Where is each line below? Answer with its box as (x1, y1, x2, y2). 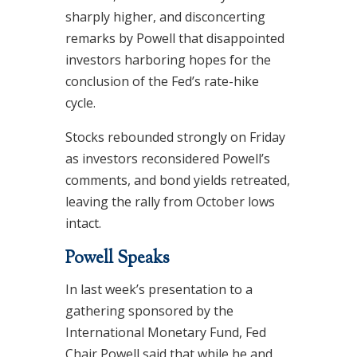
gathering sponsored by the (65, 302, 233, 320)
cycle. (65, 94, 96, 112)
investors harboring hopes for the (65, 51, 271, 69)
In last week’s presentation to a (65, 280, 253, 298)
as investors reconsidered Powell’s (65, 150, 270, 167)
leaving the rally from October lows (65, 193, 275, 210)
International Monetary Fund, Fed (65, 324, 266, 341)
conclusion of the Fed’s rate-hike (65, 73, 259, 90)
